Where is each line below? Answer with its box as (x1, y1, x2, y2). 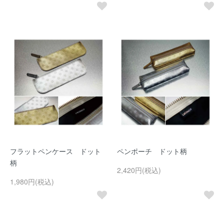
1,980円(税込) (10, 176, 54, 186)
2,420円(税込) (117, 165, 161, 175)
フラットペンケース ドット (10, 146, 101, 156)
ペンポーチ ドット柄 (117, 146, 187, 156)
